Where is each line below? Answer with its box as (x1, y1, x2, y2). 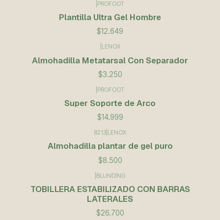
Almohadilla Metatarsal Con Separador (32, 55, 188, 66)
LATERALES (87, 193, 133, 204)
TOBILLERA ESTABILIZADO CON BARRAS (30, 183, 190, 194)
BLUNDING (96, 171, 125, 179)
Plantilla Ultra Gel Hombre (59, 12, 161, 23)
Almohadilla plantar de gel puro (47, 140, 173, 152)
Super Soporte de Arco (64, 97, 156, 109)
